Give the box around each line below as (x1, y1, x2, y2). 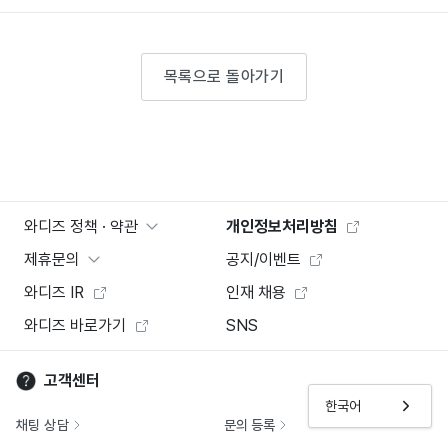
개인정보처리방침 (225, 217, 338, 237)
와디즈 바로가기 (24, 316, 126, 336)
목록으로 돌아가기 (163, 67, 285, 87)
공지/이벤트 (225, 250, 301, 270)
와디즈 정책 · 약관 (24, 217, 138, 237)
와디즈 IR (24, 283, 84, 303)
